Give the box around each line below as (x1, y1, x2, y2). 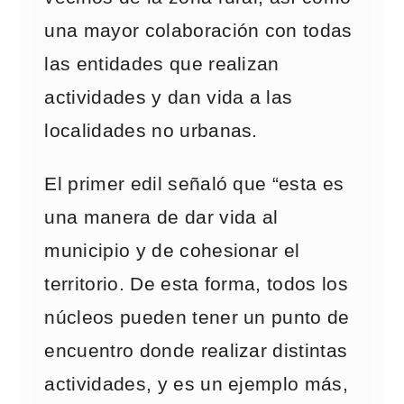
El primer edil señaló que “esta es (44, 173, 344, 195)
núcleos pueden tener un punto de (44, 307, 350, 328)
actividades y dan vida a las (44, 87, 293, 108)
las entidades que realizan (44, 53, 280, 75)
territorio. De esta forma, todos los (44, 273, 348, 295)
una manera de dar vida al (44, 207, 279, 228)
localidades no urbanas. (44, 120, 258, 142)
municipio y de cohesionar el (44, 240, 300, 262)
